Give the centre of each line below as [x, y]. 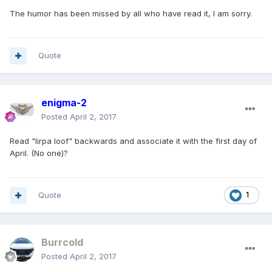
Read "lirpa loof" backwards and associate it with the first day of [133, 141]
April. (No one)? [39, 153]
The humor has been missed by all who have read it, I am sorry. [131, 14]
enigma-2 [64, 103]
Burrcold [62, 243]
